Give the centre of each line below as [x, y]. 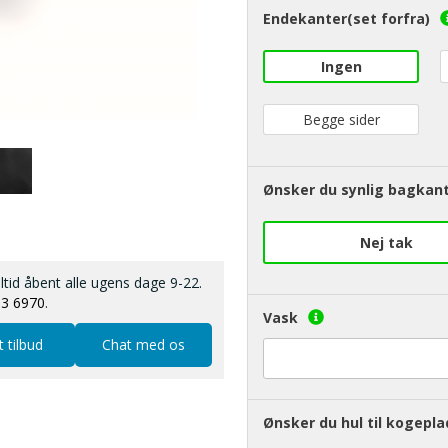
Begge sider [341, 120]
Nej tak [387, 242]
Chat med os [144, 344]
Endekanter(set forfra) [346, 19]
